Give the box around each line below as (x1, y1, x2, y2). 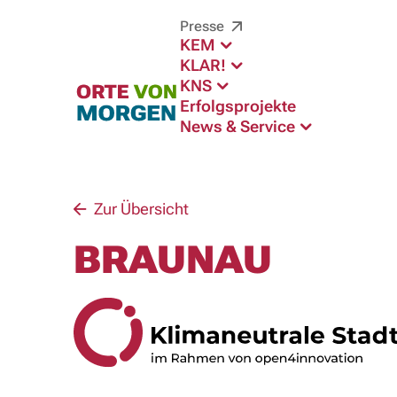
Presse (179, 18, 228, 35)
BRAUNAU (73, 238, 272, 283)
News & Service (179, 117, 299, 136)
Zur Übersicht (90, 199, 189, 218)
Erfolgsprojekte (179, 97, 296, 115)
